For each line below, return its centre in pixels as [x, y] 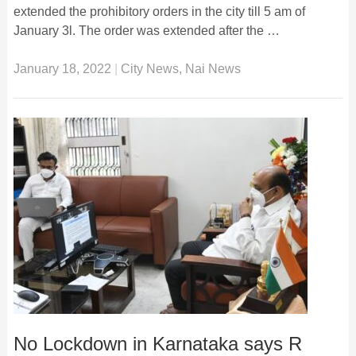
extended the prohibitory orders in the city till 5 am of [159, 11]
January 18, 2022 [62, 68]
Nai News [213, 68]
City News [149, 68]
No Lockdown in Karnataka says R [157, 343]
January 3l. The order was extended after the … [146, 30]
